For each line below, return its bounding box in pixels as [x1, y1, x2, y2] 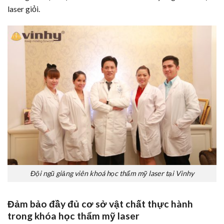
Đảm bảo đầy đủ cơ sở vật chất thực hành [7, 198, 193, 210]
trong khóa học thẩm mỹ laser [7, 210, 139, 222]
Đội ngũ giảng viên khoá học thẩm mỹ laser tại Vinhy [30, 169, 194, 178]
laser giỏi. [7, 4, 40, 14]
